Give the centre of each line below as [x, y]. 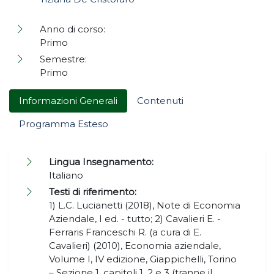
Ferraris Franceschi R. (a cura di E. [125, 232]
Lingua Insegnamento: [101, 162]
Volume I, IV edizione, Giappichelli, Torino [143, 259]
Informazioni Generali [68, 101]
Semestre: [63, 59]
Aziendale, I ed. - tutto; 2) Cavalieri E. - [135, 219]
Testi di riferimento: [93, 192]
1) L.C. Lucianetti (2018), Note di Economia [145, 206]
